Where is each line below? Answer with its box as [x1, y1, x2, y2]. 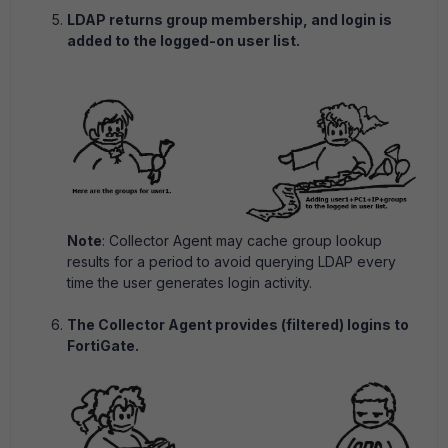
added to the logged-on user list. [67, 32, 300, 50]
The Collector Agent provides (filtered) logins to [67, 315, 409, 333]
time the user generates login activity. [67, 273, 312, 291]
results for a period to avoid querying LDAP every [67, 252, 396, 270]
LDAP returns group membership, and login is [67, 11, 392, 29]
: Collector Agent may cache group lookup [102, 231, 382, 249]
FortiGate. [67, 336, 139, 354]
